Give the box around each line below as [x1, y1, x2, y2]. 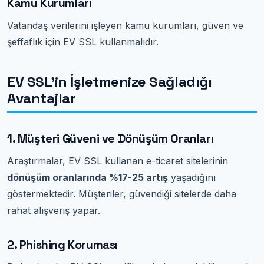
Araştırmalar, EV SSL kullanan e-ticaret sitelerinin [7, 154, 228, 167]
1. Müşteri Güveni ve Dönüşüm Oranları [7, 130, 214, 146]
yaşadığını [168, 171, 216, 183]
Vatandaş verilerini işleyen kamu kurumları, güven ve [7, 19, 243, 31]
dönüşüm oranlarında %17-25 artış [7, 171, 168, 183]
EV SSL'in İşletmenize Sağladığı [7, 72, 212, 91]
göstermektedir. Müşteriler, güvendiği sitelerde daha [7, 187, 236, 200]
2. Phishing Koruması [7, 236, 118, 252]
